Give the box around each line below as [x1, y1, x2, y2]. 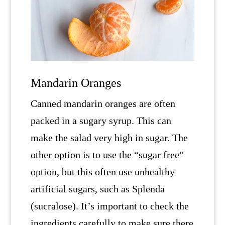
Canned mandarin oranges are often [30, 97, 175, 109]
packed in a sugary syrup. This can [30, 115, 171, 126]
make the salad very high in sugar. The [30, 132, 188, 143]
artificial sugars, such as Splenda [30, 183, 165, 194]
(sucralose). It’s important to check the [30, 200, 189, 211]
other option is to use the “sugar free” [30, 149, 184, 160]
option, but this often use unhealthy [30, 166, 175, 177]
